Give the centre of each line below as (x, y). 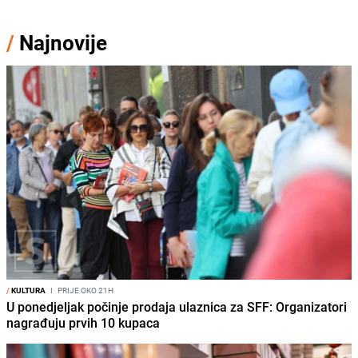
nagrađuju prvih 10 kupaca (83, 323)
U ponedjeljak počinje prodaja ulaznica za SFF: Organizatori (177, 307)
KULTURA (28, 290)
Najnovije (63, 43)
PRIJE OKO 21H (85, 290)
